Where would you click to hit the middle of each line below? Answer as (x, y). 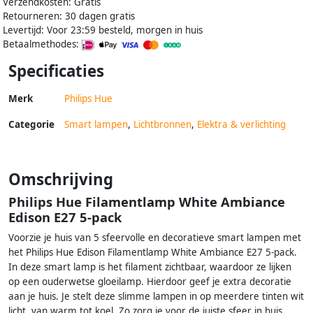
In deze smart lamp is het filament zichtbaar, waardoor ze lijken (150, 267)
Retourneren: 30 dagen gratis (69, 16)
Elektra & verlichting (241, 124)
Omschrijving (61, 179)
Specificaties (56, 71)
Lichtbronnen (162, 124)
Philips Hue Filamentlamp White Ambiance (147, 201)
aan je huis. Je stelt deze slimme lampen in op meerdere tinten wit (156, 296)
